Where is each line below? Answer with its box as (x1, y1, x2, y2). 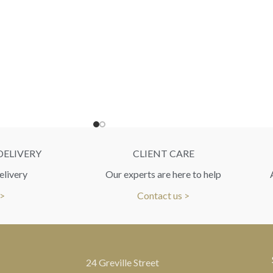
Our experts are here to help (105, 168, 222, 180)
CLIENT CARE (132, 147, 194, 160)
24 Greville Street (86, 257, 160, 269)
